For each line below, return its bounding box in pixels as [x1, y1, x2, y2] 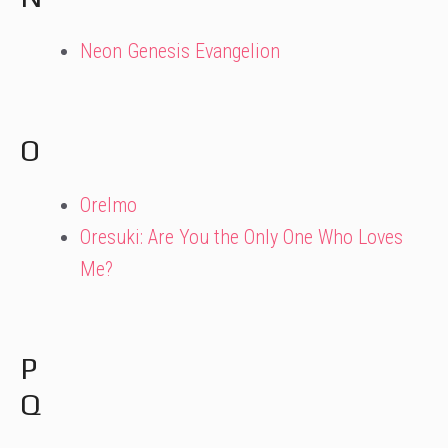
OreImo [80, 193, 137, 217]
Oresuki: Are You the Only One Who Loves [80, 225, 403, 249]
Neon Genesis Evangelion [80, 39, 280, 63]
